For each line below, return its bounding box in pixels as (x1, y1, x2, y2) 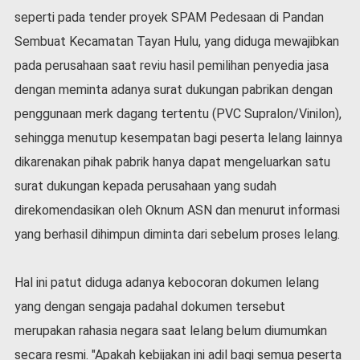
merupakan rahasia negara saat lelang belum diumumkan (14, 322, 327, 338)
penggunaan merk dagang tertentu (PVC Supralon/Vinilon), (14, 105, 342, 121)
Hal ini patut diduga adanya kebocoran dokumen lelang (14, 274, 319, 290)
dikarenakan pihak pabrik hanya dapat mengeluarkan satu (14, 153, 330, 170)
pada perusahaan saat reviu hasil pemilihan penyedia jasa (14, 57, 329, 73)
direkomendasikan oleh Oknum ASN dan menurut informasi (14, 202, 340, 218)
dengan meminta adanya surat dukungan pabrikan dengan (14, 81, 333, 97)
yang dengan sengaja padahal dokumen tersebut (14, 298, 285, 314)
